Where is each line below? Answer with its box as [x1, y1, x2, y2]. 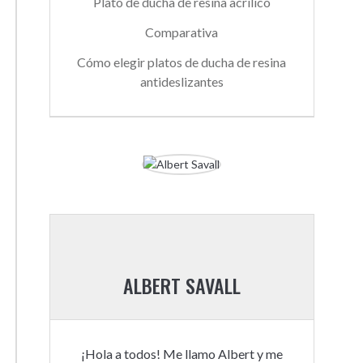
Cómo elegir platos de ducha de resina [77, 54, 287, 70]
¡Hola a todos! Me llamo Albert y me [80, 346, 283, 361]
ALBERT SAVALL [122, 271, 241, 300]
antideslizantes [139, 74, 224, 89]
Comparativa [145, 24, 219, 40]
